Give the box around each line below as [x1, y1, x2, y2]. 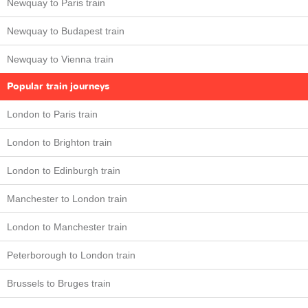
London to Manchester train [7, 221, 127, 233]
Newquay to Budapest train [7, 25, 124, 37]
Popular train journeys [7, 80, 109, 93]
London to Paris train [7, 109, 98, 120]
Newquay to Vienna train [7, 54, 113, 65]
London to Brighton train [7, 137, 112, 148]
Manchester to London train [7, 193, 127, 205]
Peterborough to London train [7, 250, 135, 261]
